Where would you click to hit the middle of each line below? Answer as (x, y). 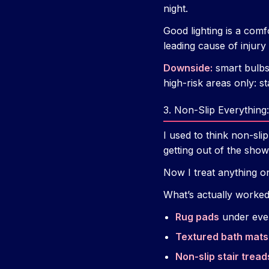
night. (176, 9)
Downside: (188, 68)
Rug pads (197, 217)
